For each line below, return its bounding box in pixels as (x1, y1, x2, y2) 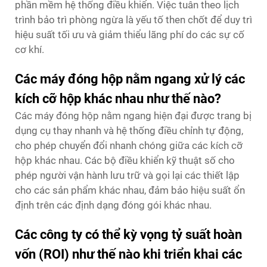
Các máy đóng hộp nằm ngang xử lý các (15, 71, 245, 86)
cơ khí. (15, 43, 44, 55)
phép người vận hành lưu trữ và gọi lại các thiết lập (15, 169, 240, 181)
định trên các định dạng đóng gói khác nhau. (15, 198, 212, 211)
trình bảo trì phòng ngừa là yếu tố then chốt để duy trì (15, 13, 252, 26)
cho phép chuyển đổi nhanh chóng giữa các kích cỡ (15, 139, 243, 151)
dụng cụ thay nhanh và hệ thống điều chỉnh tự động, (15, 124, 243, 136)
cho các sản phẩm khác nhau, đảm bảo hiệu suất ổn (15, 184, 245, 196)
